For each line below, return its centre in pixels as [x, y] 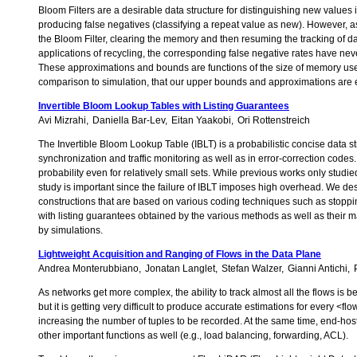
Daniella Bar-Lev [129, 121]
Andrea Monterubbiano [88, 269]
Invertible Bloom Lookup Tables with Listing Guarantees [164, 106]
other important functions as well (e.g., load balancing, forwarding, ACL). [193, 336]
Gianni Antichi [318, 269]
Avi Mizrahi [62, 121]
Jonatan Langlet [180, 269]
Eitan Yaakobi [201, 121]
